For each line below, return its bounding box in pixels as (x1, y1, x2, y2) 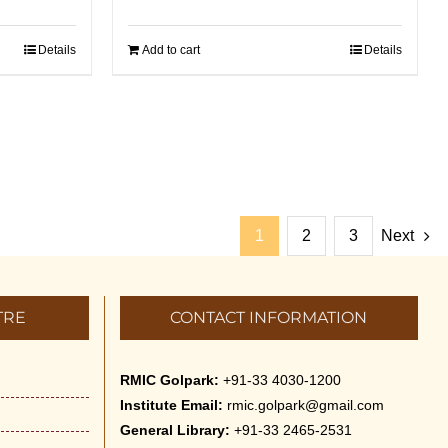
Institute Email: (119, 397, 223, 413)
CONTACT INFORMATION (170, 308, 368, 327)
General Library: (119, 422, 230, 438)
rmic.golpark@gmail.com (226, 397, 384, 413)
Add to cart (142, 43, 200, 57)
